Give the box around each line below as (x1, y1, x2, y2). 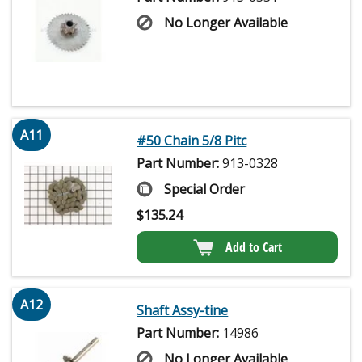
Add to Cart (225, 238, 282, 256)
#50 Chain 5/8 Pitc (137, 131, 247, 149)
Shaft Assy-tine (137, 301, 229, 319)
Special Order (164, 179, 246, 198)
